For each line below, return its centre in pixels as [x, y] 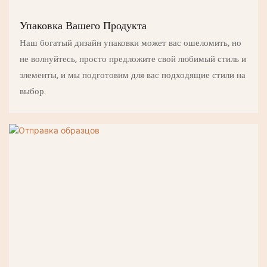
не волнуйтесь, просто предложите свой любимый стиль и [133, 59]
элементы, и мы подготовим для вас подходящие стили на [132, 75]
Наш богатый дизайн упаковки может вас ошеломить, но [130, 43]
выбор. [32, 91]
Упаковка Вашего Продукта [83, 26]
